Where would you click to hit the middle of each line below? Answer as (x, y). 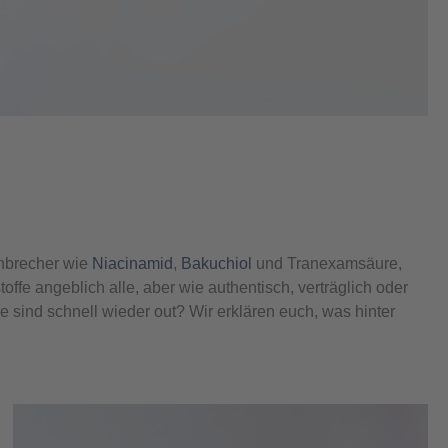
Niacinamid (133, 264)
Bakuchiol (219, 264)
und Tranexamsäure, (329, 264)
